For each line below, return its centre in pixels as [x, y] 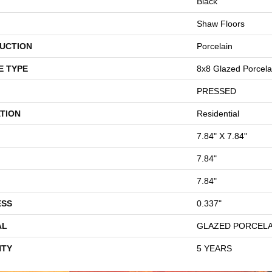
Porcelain [215, 46]
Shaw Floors [221, 23]
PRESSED [216, 91]
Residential [218, 113]
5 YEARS [214, 248]
